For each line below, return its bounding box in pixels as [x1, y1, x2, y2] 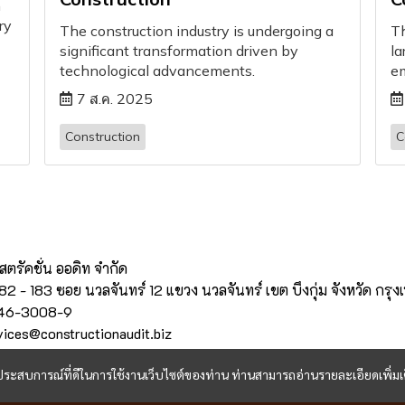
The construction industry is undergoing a [60, 22, 334, 41]
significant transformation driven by [60, 42, 299, 61]
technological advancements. [60, 61, 256, 80]
